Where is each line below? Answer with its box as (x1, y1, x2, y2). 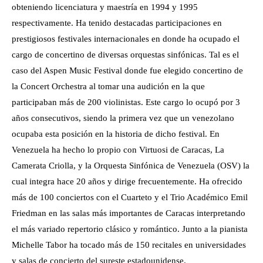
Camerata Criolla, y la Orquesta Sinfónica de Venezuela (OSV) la (12, 161, 249, 171)
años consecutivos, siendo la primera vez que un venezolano (12, 113, 234, 123)
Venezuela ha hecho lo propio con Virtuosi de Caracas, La (12, 145, 224, 155)
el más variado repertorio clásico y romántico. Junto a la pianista (12, 224, 248, 234)
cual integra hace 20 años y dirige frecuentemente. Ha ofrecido (12, 177, 242, 187)
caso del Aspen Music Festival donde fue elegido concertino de (12, 66, 243, 76)
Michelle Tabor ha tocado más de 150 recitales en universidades (12, 240, 246, 250)
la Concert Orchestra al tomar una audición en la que (12, 82, 205, 92)
